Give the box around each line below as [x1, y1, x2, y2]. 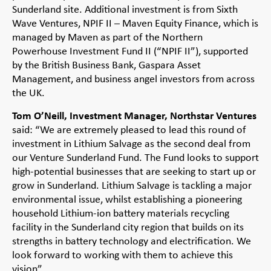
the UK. [12, 85, 45, 100]
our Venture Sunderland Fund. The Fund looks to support [12, 150, 259, 165]
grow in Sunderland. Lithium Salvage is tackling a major [12, 178, 252, 193]
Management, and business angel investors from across [12, 71, 255, 86]
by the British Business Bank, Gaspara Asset [12, 57, 201, 72]
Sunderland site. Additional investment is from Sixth [12, 1, 238, 16]
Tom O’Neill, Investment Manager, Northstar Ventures [12, 108, 256, 123]
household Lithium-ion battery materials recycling [12, 206, 229, 221]
